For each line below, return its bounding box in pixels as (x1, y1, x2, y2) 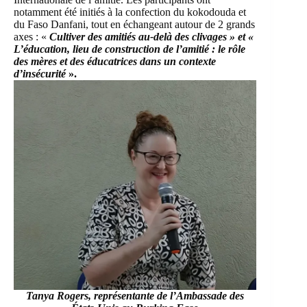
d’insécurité (14, 68, 69, 80)
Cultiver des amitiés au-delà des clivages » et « (49, 31, 254, 43)
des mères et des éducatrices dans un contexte (14, 56, 216, 68)
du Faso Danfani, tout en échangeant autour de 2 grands (14, 19, 255, 31)
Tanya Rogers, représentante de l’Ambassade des (26, 290, 245, 302)
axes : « (14, 31, 49, 43)
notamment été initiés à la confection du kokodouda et (14, 6, 246, 19)
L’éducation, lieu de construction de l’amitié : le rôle (14, 43, 245, 56)
